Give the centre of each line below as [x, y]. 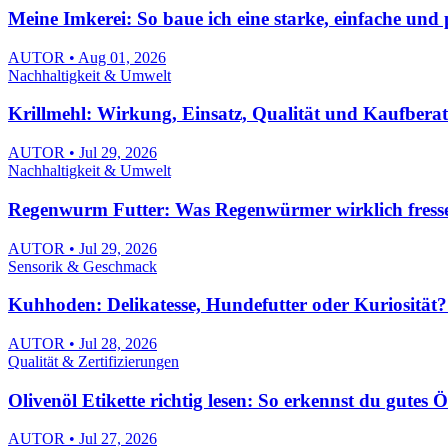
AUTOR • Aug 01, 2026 [87, 57]
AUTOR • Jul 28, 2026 [82, 344]
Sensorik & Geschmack [82, 266]
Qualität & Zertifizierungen [93, 362]
